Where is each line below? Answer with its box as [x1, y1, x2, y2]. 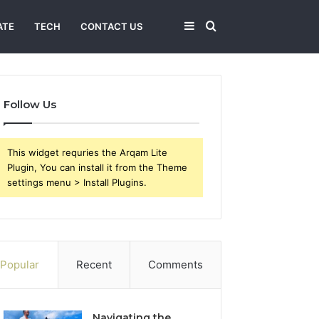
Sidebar [194, 19, 235, 33]
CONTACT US [80, 21, 142, 32]
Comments [147, 258, 203, 271]
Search [215, 19, 253, 33]
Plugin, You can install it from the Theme [7, 162, 188, 173]
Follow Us [4, 98, 57, 111]
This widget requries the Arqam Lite [7, 147, 168, 158]
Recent [75, 258, 112, 271]
